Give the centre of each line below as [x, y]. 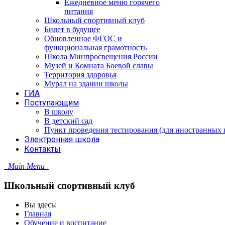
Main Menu [26, 166]
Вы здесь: [42, 205]
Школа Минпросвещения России [101, 57]
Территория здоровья [80, 75]
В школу [59, 112]
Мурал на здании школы [86, 84]
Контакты [42, 149]
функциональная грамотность [95, 47]
